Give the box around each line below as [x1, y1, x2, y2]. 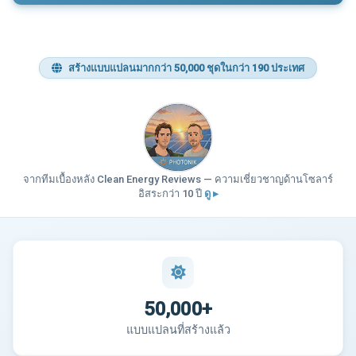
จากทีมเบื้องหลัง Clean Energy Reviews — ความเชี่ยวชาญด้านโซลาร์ [23, 173, 333, 186]
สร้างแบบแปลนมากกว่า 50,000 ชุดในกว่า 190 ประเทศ [66, 61, 305, 74]
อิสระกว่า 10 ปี [137, 188, 204, 200]
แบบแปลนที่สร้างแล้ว [126, 323, 230, 338]
